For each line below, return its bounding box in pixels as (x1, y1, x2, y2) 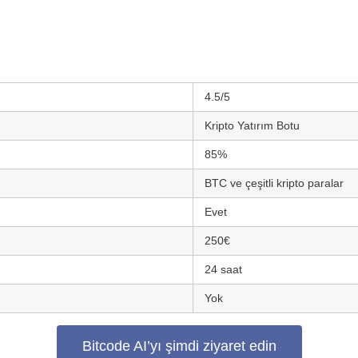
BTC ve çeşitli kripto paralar (205, 177, 344, 189)
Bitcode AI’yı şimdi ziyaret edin (82, 338, 276, 354)
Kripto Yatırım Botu (205, 119, 300, 132)
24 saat (205, 263, 242, 276)
